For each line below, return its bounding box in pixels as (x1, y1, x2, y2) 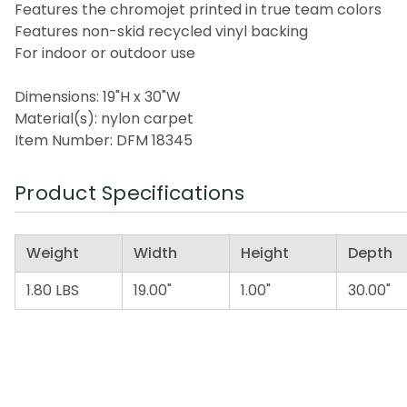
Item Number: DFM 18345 (15, 129, 193, 151)
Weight (26, 242, 79, 263)
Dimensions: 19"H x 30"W (15, 85, 181, 107)
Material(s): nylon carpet (15, 107, 194, 129)
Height (241, 242, 289, 263)
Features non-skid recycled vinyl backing (15, 20, 308, 42)
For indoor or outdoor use (15, 42, 195, 64)
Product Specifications (15, 178, 245, 207)
